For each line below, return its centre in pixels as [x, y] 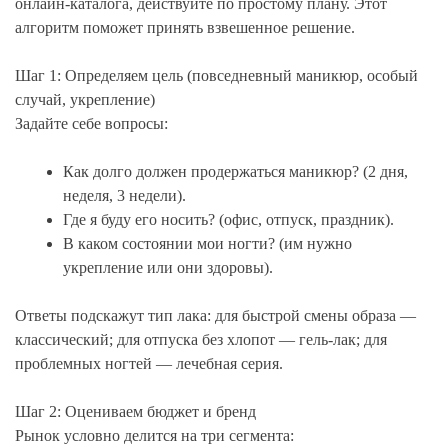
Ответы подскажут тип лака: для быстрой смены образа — [215, 316]
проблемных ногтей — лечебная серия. [149, 364]
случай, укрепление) [85, 100]
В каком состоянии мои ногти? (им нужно [207, 244]
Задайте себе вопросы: [91, 124]
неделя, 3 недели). [124, 196]
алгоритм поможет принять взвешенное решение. [185, 28]
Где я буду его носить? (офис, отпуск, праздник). [228, 220]
